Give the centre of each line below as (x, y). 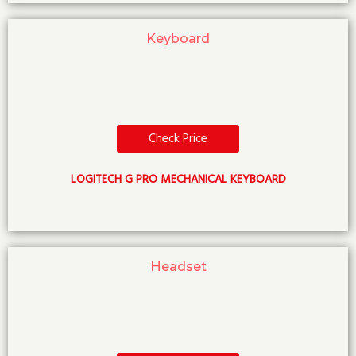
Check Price (178, 139)
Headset (178, 266)
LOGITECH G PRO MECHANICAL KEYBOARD (178, 180)
